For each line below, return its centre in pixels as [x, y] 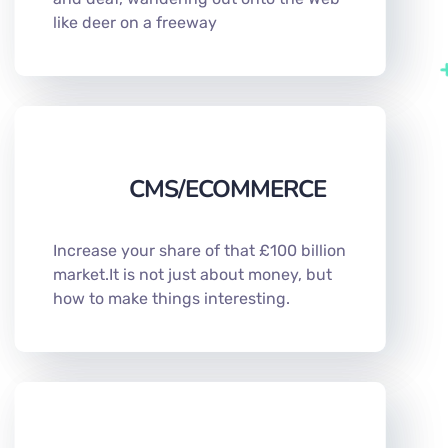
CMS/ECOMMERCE [227, 188]
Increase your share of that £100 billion [199, 250]
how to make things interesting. [171, 298]
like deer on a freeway [135, 22]
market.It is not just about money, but [192, 274]
